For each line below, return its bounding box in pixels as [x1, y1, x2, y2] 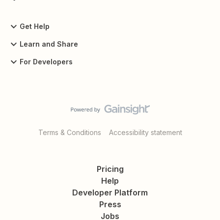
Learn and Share [20, 40, 78, 49]
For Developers [20, 57, 73, 66]
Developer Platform [72, 188, 148, 197]
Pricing [96, 164, 124, 174]
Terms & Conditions [38, 128, 101, 137]
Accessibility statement [109, 128, 182, 137]
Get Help [20, 22, 50, 31]
